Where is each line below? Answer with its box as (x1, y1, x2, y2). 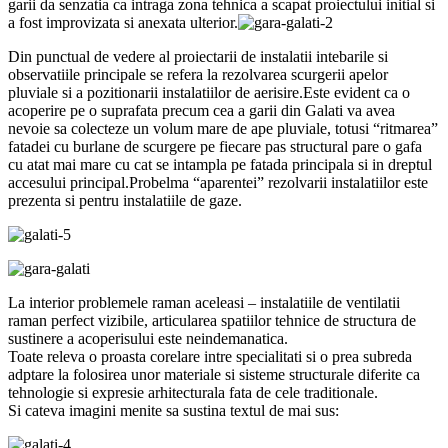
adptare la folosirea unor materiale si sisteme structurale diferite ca (8, 366, 420, 384)
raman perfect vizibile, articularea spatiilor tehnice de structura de (8, 312, 416, 330)
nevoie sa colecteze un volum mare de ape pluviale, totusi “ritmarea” (8, 120, 438, 138)
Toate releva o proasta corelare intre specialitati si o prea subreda (8, 348, 412, 366)
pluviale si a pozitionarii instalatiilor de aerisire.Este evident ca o (8, 84, 410, 102)
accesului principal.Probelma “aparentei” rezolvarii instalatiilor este (8, 174, 428, 192)
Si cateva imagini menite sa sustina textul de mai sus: (8, 402, 339, 420)
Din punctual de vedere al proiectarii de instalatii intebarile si (8, 48, 388, 66)
